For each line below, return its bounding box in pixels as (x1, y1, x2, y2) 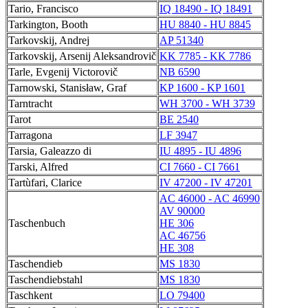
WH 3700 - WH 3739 (159, 98, 255, 109)
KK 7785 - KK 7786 (159, 50, 251, 62)
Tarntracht (8, 98, 52, 109)
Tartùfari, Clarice (8, 177, 82, 188)
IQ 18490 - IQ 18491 (159, 3, 252, 14)
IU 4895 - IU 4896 (159, 145, 241, 157)
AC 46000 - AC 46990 (159, 192, 260, 204)
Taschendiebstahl (8, 274, 82, 285)
